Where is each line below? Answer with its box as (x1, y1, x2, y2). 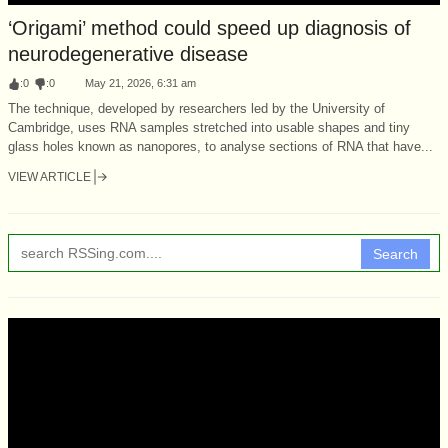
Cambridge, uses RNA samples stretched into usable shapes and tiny (8, 119, 410, 135)
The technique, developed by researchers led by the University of (8, 100, 385, 116)
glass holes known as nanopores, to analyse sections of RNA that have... (8, 138, 433, 154)
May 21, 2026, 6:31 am (85, 76, 196, 89)
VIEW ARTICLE (8, 169, 91, 184)
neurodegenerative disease (8, 42, 248, 65)
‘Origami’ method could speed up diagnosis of (8, 16, 411, 39)
